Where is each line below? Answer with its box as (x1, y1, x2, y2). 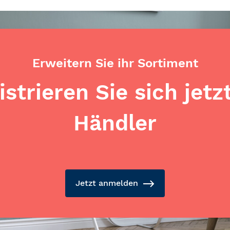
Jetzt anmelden (75, 178, 138, 188)
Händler (73, 110, 157, 136)
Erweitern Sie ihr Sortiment (32, 56, 198, 71)
